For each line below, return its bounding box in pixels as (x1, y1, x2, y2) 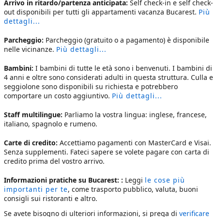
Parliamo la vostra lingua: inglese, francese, (64, 110, 207, 119)
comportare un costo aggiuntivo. (4, 91, 112, 100)
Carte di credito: (4, 138, 60, 147)
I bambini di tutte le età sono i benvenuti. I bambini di (35, 63, 212, 73)
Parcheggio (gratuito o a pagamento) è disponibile (46, 35, 209, 45)
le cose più (145, 175, 185, 185)
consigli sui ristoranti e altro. (4, 194, 97, 203)
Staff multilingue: (4, 110, 64, 119)
